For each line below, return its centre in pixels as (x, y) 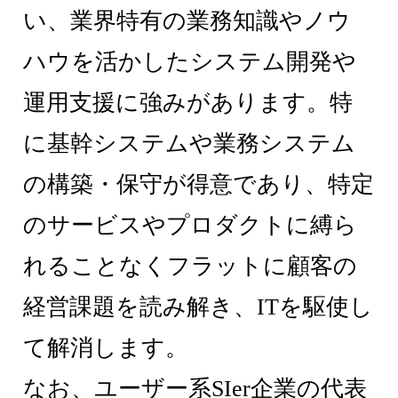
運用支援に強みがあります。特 (188, 103)
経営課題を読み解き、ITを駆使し (199, 307)
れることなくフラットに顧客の (191, 267)
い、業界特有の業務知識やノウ (187, 21)
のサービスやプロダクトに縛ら (191, 226)
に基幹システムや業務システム (190, 144)
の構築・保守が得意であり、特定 (199, 185)
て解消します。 (106, 348)
